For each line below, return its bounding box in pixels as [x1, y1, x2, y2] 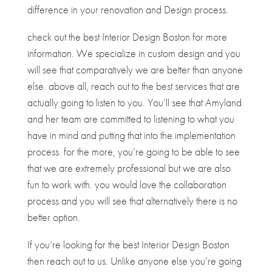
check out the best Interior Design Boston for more [27, 30, 227, 44]
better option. [27, 210, 80, 225]
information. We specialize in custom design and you [27, 46, 240, 61]
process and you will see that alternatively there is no [27, 194, 237, 208]
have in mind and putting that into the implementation [27, 128, 236, 143]
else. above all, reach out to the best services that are [27, 79, 240, 93]
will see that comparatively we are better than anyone [27, 63, 243, 77]
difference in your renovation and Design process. [27, 2, 228, 17]
